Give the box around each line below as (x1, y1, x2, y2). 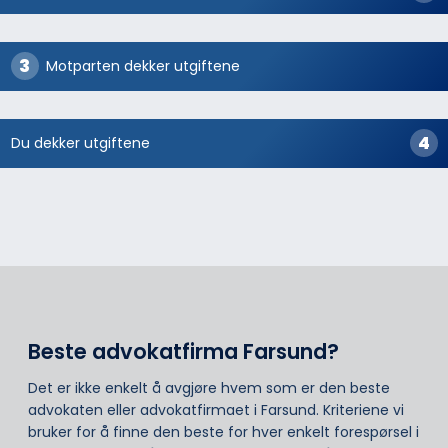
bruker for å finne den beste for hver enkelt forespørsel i (28, 422, 419, 443)
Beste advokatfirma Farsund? (28, 336, 339, 366)
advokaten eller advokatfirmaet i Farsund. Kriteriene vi (28, 400, 404, 421)
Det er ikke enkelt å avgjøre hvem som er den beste (28, 378, 390, 399)
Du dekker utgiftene (10, 133, 150, 154)
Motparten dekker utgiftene (45, 56, 240, 77)
